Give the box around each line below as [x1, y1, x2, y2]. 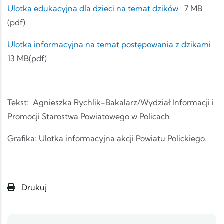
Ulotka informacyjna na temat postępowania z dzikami [7, 39, 211, 50]
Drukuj [19, 182, 47, 193]
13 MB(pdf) [7, 53, 47, 64]
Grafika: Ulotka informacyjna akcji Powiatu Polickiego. [7, 133, 207, 144]
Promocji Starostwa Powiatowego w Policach [7, 111, 170, 122]
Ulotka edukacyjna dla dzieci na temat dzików [7, 3, 180, 14]
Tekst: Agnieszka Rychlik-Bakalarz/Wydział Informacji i [7, 97, 214, 108]
